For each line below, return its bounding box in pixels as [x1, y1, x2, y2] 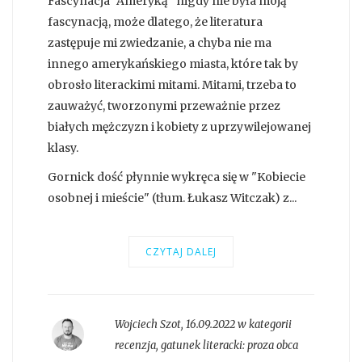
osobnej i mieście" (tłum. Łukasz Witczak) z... [48, 191, 297, 206]
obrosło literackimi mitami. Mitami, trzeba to [48, 78, 297, 93]
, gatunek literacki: [155, 339, 247, 353]
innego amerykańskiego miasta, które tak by [48, 57, 298, 72]
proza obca [246, 339, 298, 353]
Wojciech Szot [114, 318, 181, 332]
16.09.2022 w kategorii [185, 318, 292, 332]
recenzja [114, 339, 156, 353]
